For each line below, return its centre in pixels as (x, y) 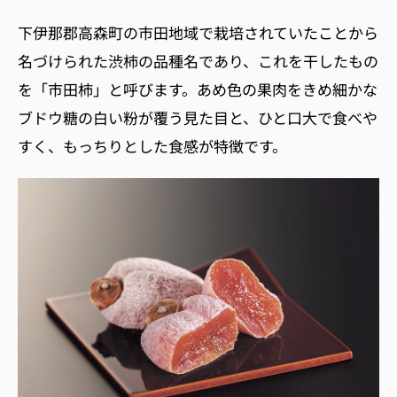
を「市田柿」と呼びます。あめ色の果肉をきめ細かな (198, 89)
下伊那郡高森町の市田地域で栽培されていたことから (198, 32)
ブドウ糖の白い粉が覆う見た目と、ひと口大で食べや (198, 117)
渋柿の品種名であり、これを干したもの (243, 60)
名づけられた (63, 60)
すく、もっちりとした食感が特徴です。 (152, 145)
